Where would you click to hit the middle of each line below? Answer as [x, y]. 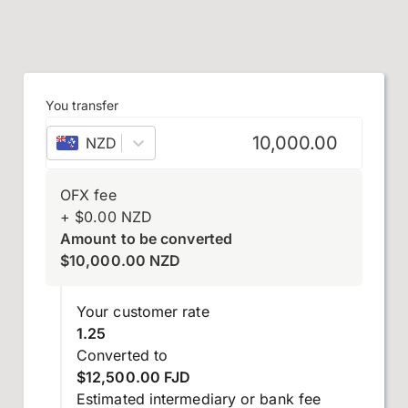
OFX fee [88, 195]
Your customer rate [143, 311]
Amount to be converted [146, 239]
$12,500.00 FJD [134, 377]
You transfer [82, 105]
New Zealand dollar [200, 143]
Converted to [122, 355]
